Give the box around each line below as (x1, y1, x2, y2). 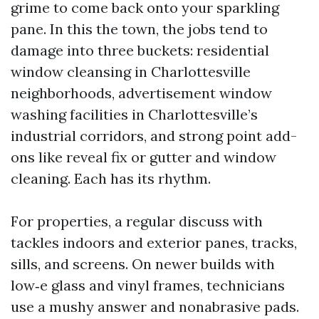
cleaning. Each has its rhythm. (11, 169, 211, 188)
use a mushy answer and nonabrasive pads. (11, 298, 299, 316)
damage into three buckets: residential (11, 41, 269, 60)
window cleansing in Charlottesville (11, 63, 251, 81)
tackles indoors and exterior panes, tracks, (11, 234, 297, 252)
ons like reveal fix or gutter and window (11, 148, 276, 167)
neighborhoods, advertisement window (11, 84, 272, 103)
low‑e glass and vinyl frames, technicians (11, 276, 285, 295)
